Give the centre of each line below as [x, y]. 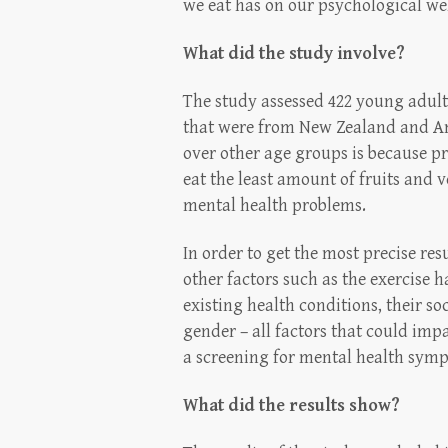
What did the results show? [291, 405]
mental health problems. [274, 205]
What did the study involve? [294, 53]
